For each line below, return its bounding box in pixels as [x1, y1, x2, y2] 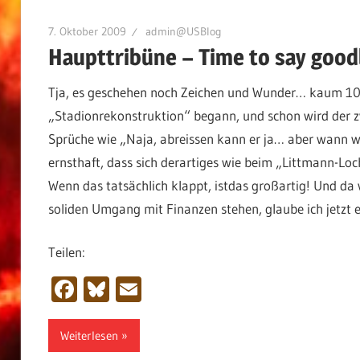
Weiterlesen [59, 327, 118, 343]
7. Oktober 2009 [47, 23, 126, 39]
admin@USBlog [145, 23, 222, 39]
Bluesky [108, 273, 193, 305]
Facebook [76, 273, 182, 305]
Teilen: [47, 243, 85, 261]
